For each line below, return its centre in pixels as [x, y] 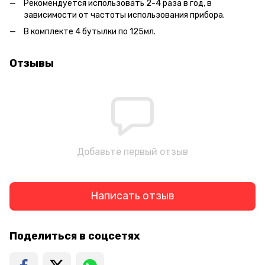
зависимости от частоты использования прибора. [125, 15]
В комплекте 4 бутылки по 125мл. [90, 31]
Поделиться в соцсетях [75, 236]
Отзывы [32, 63]
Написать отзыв [132, 196]
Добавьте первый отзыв [132, 151]
